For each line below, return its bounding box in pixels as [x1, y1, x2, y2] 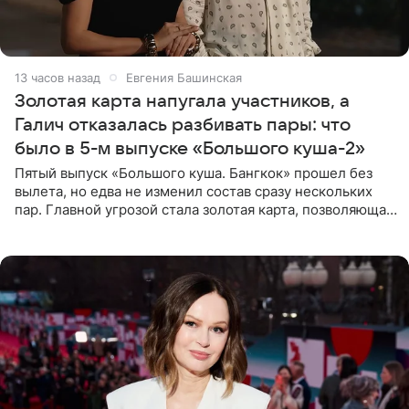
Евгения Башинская [126, 69, 242, 85]
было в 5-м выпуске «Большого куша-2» [15, 138, 365, 159]
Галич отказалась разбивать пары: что [15, 114, 351, 135]
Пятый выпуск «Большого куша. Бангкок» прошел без [15, 163, 372, 182]
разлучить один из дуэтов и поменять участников [15, 218, 345, 236]
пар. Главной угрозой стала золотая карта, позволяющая [15, 200, 393, 218]
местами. [15, 236, 77, 255]
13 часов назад [15, 69, 100, 85]
